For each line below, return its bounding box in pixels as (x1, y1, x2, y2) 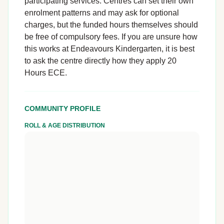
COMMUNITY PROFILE (24, 104, 100, 112)
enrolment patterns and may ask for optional (24, 8, 179, 17)
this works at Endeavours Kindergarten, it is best (24, 44, 194, 53)
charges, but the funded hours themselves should (24, 20, 198, 29)
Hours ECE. (24, 68, 67, 77)
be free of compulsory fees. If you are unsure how (24, 32, 197, 41)
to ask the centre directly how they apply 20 (24, 56, 176, 65)
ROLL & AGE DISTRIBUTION (24, 122, 105, 129)
